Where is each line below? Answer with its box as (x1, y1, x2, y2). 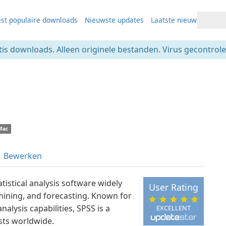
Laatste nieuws (150, 15, 200, 25)
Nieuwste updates (84, 15, 144, 25)
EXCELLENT (156, 203, 191, 212)
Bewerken (4, 150, 42, 161)
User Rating (148, 181, 198, 194)
